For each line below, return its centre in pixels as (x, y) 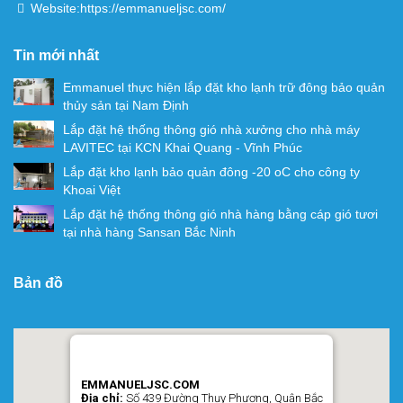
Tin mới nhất (56, 55)
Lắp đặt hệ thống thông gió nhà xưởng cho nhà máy (211, 130)
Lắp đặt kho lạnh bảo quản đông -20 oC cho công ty (211, 172)
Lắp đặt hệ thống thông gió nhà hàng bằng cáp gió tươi (220, 214)
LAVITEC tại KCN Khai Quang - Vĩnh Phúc (183, 148)
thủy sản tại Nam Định (126, 105)
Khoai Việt (92, 190)
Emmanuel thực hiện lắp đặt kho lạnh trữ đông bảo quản (224, 87)
